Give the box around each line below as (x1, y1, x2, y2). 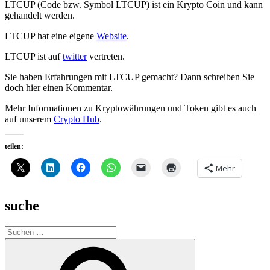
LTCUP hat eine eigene (5, 30, 96, 41)
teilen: (5, 142, 24, 151)
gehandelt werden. (5, 10, 75, 20)
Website (96, 30, 127, 41)
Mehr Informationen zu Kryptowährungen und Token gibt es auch (5, 102, 256, 113)
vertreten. (87, 51, 125, 61)
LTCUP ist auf (5, 51, 63, 61)
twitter (63, 51, 87, 61)
